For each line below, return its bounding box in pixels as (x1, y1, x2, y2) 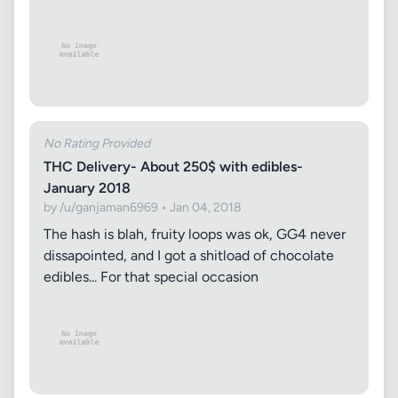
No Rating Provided (44, 136, 150, 151)
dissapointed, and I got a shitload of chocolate (44, 247, 334, 264)
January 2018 (44, 179, 131, 196)
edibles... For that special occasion (44, 268, 259, 285)
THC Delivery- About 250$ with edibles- (44, 158, 303, 175)
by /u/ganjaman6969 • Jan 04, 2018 (44, 200, 242, 215)
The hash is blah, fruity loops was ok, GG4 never (44, 226, 346, 243)
